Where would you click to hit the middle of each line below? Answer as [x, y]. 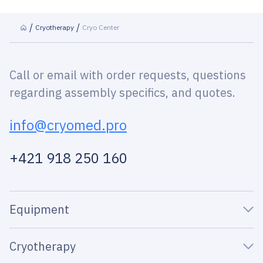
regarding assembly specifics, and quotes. [122, 92]
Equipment [39, 209]
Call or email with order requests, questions [128, 75]
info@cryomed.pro [68, 125]
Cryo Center [101, 27]
